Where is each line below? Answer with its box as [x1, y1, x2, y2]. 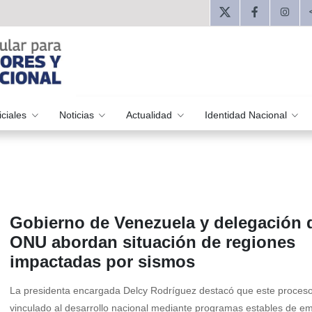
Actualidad [126, 109, 175, 120]
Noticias [58, 109, 97, 120]
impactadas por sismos [10, 252, 195, 272]
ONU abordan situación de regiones [10, 233, 295, 252]
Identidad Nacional [204, 109, 290, 120]
